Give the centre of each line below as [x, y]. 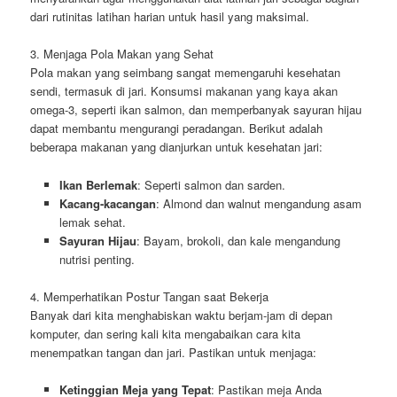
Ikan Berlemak [98, 184]
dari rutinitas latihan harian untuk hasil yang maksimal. [170, 17]
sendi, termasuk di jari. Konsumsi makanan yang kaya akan [184, 91]
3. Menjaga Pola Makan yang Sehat [122, 54]
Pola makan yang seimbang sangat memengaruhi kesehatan [186, 73]
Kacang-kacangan [107, 203]
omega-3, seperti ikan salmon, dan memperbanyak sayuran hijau [196, 110]
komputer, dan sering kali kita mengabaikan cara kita [166, 333]
